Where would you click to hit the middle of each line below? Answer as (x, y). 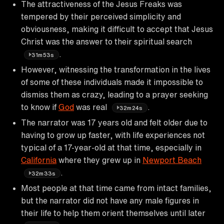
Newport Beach (172, 160)
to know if (40, 107)
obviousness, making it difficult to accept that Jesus (117, 29)
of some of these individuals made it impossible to (112, 82)
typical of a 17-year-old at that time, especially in (111, 147)
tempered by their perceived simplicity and (101, 16)
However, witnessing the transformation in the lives (116, 69)
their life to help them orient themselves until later (113, 213)
